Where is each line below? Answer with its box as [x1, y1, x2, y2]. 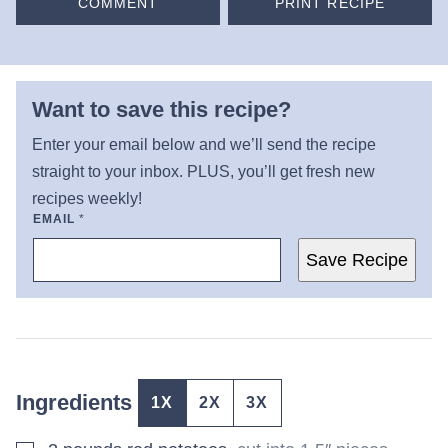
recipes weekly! [32, 189, 142, 207]
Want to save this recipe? [32, 96, 291, 122]
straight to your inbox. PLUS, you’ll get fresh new [32, 162, 375, 180]
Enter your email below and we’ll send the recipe [32, 135, 376, 153]
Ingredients [16, 389, 138, 415]
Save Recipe [306, 249, 408, 270]
